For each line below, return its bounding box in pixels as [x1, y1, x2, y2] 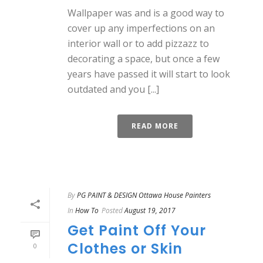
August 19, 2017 [124, 205, 176, 215]
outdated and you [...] [68, 83, 159, 96]
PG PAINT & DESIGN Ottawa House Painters [77, 190, 211, 200]
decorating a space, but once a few [68, 52, 220, 65]
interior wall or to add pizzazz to [68, 37, 209, 50]
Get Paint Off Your [68, 221, 206, 240]
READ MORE [131, 121, 178, 131]
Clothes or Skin [68, 239, 183, 258]
